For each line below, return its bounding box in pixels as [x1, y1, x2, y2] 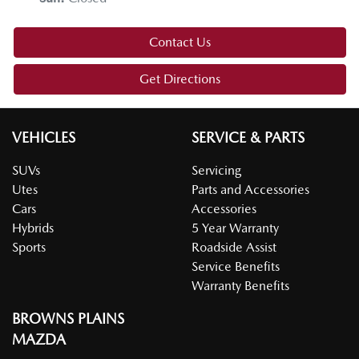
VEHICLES [12, 129, 75, 147]
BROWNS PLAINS [12, 310, 124, 328]
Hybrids [12, 220, 54, 236]
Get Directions [139, 71, 220, 87]
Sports [12, 240, 46, 256]
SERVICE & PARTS [192, 129, 305, 147]
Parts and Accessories [192, 182, 309, 198]
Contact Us [149, 34, 211, 50]
